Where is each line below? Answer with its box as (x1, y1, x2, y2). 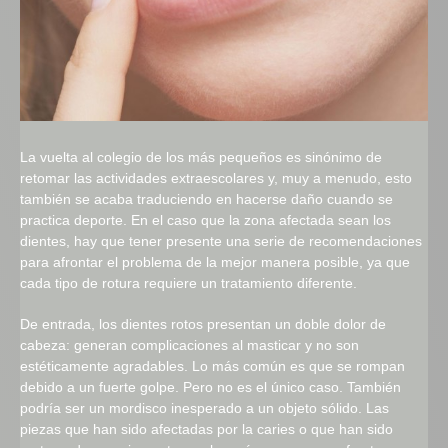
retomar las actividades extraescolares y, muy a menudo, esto (20, 170, 412, 187)
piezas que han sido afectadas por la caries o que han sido (20, 421, 393, 438)
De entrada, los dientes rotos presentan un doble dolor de (20, 316, 386, 333)
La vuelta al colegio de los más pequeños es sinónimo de (20, 149, 382, 166)
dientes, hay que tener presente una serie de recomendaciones (20, 233, 422, 250)
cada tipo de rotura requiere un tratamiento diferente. (20, 275, 357, 292)
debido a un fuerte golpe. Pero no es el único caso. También (20, 379, 401, 396)
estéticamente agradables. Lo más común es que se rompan (20, 358, 405, 375)
